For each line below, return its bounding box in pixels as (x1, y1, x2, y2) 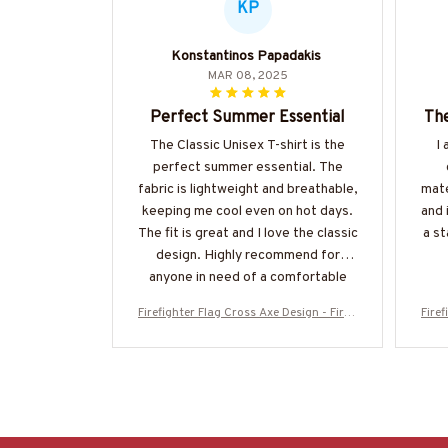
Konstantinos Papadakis (170, 47, 321, 65)
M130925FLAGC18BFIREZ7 (175, 342, 320, 359)
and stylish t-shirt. (192, 290, 303, 308)
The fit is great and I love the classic (137, 224, 358, 242)
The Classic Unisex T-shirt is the (150, 136, 345, 154)
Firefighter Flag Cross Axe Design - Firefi (138, 304, 357, 321)
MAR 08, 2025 (207, 67, 288, 84)
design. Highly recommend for (155, 246, 340, 264)
